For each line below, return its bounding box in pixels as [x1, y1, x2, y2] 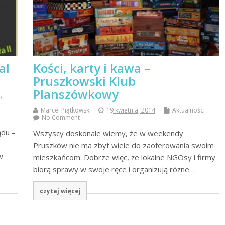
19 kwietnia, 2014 [106, 106, 155, 115]
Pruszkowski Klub [33, 73, 136, 90]
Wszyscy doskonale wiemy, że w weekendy [33, 128, 183, 139]
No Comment [41, 113, 80, 122]
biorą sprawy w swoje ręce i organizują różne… [33, 164, 195, 175]
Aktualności [172, 106, 205, 115]
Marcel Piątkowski [40, 106, 91, 115]
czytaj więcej [39, 187, 81, 195]
